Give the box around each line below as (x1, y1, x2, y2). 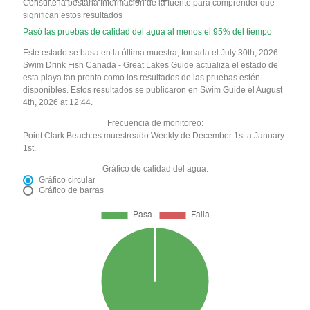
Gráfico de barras (39, 185, 104, 196)
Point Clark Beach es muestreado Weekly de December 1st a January (23, 131, 285, 141)
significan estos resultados (23, 10, 123, 21)
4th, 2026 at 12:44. (23, 98, 93, 108)
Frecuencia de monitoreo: (107, 118, 203, 129)
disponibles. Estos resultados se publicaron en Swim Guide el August (23, 85, 283, 95)
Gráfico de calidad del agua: (102, 164, 208, 174)
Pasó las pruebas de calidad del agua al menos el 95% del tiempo (23, 27, 273, 37)
